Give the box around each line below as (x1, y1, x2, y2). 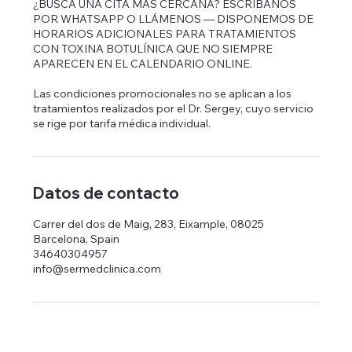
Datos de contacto (33, 183, 180, 203)
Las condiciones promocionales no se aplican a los (33, 86, 292, 101)
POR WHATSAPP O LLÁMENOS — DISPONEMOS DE (33, 12, 314, 27)
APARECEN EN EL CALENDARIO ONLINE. (33, 57, 253, 71)
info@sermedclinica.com (33, 262, 162, 277)
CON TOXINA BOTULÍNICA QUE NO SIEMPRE (33, 42, 273, 57)
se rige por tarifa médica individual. (33, 116, 211, 131)
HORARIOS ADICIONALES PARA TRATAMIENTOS (33, 27, 297, 42)
